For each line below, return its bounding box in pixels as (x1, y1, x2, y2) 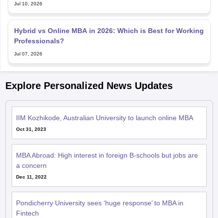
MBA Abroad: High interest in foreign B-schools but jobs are (16, 151, 198, 160)
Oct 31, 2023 (16, 127, 46, 132)
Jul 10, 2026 (14, 1, 42, 7)
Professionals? (14, 37, 64, 45)
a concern (16, 162, 47, 170)
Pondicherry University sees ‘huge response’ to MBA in (16, 199, 183, 207)
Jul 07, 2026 (14, 51, 42, 57)
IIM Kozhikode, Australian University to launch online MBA (16, 114, 193, 122)
